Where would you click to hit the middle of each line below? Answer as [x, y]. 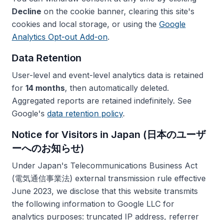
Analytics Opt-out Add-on [60, 37]
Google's [29, 113]
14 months [45, 88]
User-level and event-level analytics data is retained [108, 75]
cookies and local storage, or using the [85, 24]
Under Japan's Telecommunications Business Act [105, 165]
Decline [27, 11]
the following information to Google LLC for [93, 204]
